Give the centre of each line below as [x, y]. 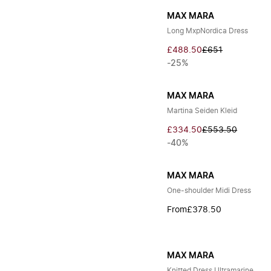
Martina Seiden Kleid [202, 111]
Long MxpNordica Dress [208, 31]
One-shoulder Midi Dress [209, 191]
